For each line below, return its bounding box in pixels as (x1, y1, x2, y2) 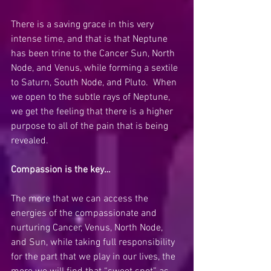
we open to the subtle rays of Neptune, (11, 91, 172, 103)
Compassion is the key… (11, 164, 111, 176)
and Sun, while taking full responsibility (11, 237, 177, 249)
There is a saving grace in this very (11, 19, 156, 31)
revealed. (11, 135, 53, 147)
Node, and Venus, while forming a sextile (11, 62, 180, 74)
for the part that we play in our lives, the (11, 251, 178, 263)
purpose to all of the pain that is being (11, 120, 171, 132)
